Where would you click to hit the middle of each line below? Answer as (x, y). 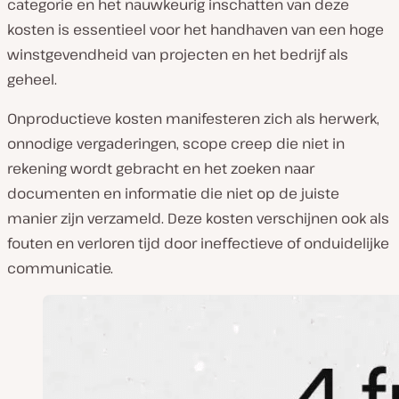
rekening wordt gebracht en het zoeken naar (161, 168)
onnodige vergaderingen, (95, 143)
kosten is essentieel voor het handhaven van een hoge (195, 29)
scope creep (228, 143)
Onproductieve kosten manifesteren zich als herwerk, (193, 118)
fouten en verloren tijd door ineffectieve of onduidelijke (198, 243)
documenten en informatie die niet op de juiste (173, 193)
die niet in (309, 143)
